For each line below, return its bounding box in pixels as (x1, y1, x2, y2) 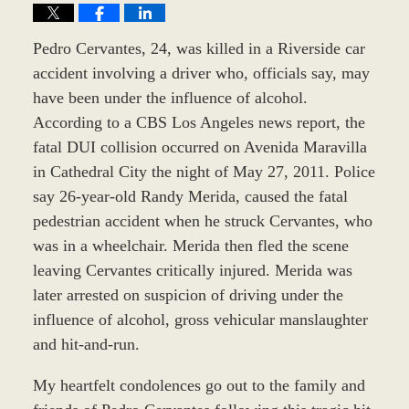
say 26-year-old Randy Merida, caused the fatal (32, 186, 348, 205)
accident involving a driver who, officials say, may (32, 63, 370, 82)
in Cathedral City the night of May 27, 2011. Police (32, 162, 375, 181)
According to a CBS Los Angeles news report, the (32, 112, 365, 131)
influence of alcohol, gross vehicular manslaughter (32, 309, 368, 329)
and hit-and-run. (32, 334, 140, 353)
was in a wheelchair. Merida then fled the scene (32, 236, 349, 255)
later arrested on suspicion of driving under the (32, 285, 343, 304)
